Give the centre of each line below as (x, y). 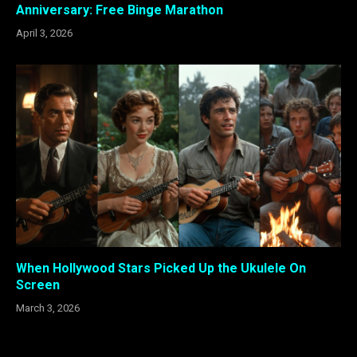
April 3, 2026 (44, 33)
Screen (38, 285)
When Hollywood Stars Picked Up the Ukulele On (161, 269)
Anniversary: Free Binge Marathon (120, 10)
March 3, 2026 (48, 308)
